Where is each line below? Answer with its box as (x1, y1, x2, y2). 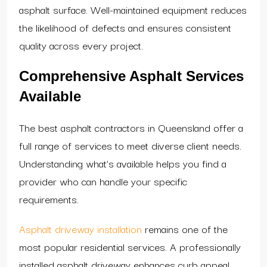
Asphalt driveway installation (19, 220, 142, 237)
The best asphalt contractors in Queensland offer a (19, 119, 243, 135)
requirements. (19, 190, 79, 207)
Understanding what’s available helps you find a (19, 154, 226, 171)
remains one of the (142, 220, 228, 237)
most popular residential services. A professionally (19, 238, 241, 254)
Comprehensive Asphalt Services (19, 67, 244, 84)
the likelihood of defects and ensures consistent (19, 18, 231, 35)
